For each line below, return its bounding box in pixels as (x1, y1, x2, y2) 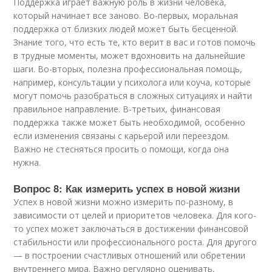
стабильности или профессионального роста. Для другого (13, 236, 257, 248)
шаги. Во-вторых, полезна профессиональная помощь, (13, 63, 243, 75)
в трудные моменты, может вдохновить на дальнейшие (13, 50, 246, 61)
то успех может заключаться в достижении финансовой (13, 223, 249, 234)
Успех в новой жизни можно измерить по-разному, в (13, 196, 234, 208)
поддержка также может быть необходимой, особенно (13, 117, 246, 128)
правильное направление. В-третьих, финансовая (13, 103, 221, 115)
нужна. (13, 157, 41, 168)
